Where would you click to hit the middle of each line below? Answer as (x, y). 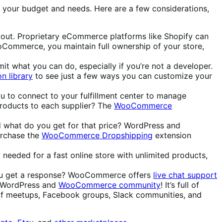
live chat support (185, 175)
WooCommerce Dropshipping (97, 135)
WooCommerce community (110, 185)
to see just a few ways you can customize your (122, 76)
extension (172, 135)
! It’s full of (180, 185)
